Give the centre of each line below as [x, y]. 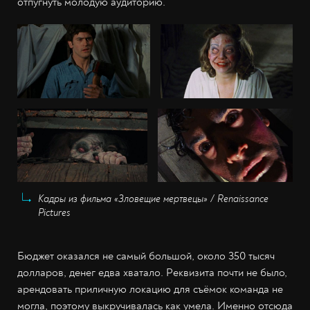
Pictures [54, 212]
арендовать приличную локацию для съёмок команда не [150, 289]
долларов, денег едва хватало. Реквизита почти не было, [152, 272]
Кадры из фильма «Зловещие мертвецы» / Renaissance [153, 199]
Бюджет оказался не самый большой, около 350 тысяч [146, 256]
